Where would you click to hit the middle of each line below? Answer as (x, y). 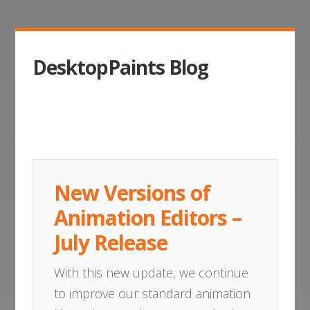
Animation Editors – (148, 218)
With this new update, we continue (152, 273)
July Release (111, 243)
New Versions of (133, 193)
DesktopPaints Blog (121, 67)
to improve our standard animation (153, 293)
